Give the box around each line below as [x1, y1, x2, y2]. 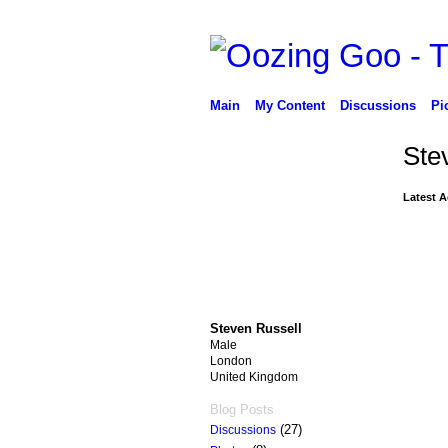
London [209, 353, 252, 368]
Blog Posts [209, 401, 274, 417]
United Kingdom [209, 369, 298, 384]
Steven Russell [209, 320, 302, 336]
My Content [254, 97, 325, 113]
